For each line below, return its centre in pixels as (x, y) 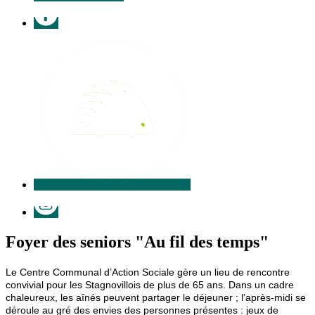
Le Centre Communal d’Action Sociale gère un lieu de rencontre (148, 272)
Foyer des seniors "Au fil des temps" (137, 242)
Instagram (55, 196)
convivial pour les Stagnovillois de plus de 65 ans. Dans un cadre (150, 284)
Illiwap (49, 34)
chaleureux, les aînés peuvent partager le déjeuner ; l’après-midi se (156, 297)
